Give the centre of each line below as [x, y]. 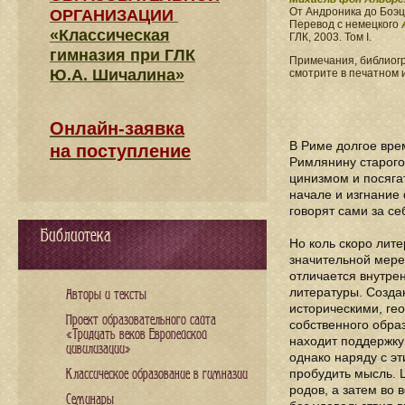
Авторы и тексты [106, 295]
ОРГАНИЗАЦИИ [114, 15]
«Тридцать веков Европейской [137, 335]
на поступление [120, 151]
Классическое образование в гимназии [157, 375]
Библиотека [76, 236]
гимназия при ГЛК [122, 55]
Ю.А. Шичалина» [117, 75]
